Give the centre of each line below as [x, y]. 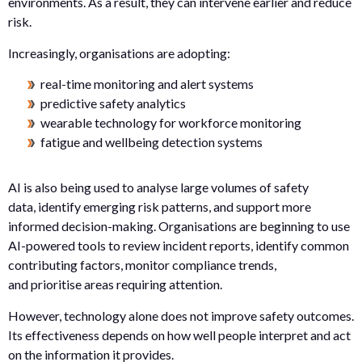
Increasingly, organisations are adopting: [119, 53]
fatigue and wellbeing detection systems [153, 142]
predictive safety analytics [114, 103]
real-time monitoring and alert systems [148, 84]
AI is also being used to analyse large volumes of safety [158, 187]
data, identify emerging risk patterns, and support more [160, 207]
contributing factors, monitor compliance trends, [142, 265]
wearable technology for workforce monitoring [172, 123]
